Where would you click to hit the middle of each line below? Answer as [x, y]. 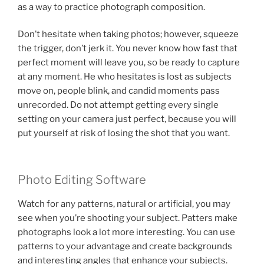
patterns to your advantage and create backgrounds [125, 246]
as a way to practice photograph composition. [111, 7]
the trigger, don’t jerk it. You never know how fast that [128, 49]
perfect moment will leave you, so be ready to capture [129, 63]
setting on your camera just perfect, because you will [127, 119]
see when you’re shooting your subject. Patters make [128, 218]
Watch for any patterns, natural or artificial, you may [124, 204]
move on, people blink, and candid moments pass [119, 91]
